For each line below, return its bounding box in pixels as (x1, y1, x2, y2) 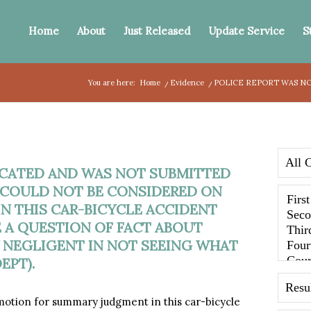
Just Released (124, 24, 191, 37)
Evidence (170, 78, 205, 87)
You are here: (88, 78, 136, 87)
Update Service (208, 24, 285, 37)
